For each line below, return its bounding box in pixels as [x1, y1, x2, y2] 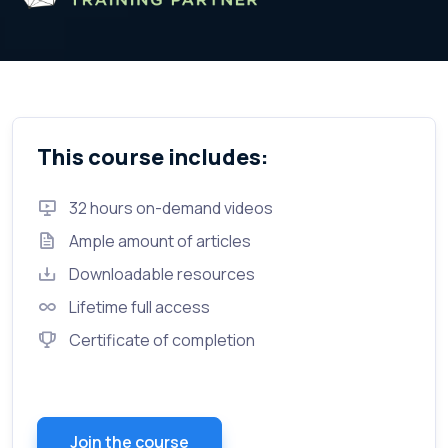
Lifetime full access [69, 295, 210, 318]
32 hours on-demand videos [69, 196, 273, 219]
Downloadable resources [69, 262, 255, 285]
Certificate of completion [69, 328, 255, 351]
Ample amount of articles [69, 229, 251, 252]
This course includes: [37, 141, 269, 172]
